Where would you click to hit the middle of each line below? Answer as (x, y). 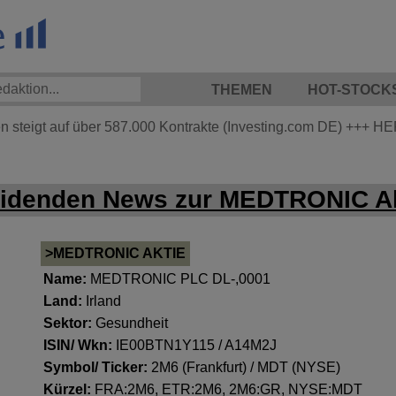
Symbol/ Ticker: (98, 367)
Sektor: (70, 323)
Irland (104, 301)
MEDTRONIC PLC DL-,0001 (181, 279)
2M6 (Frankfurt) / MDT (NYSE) (246, 367)
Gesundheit (132, 323)
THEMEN (242, 89)
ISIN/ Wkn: (80, 345)
